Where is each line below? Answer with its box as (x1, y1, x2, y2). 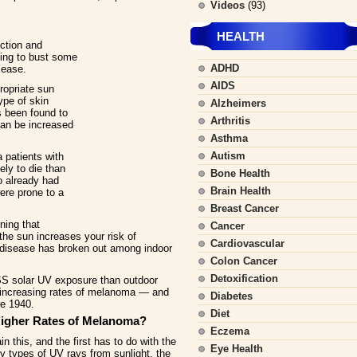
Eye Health (210, 343, 263, 355)
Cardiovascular (210, 237, 284, 249)
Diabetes (210, 290, 253, 302)
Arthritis (210, 115, 250, 127)
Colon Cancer (210, 255, 277, 267)
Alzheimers (210, 97, 266, 109)
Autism (210, 150, 245, 162)
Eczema (210, 325, 249, 337)
